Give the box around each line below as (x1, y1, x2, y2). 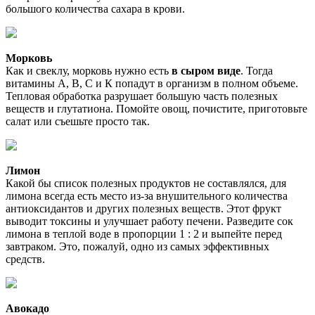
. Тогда (240, 64, 273, 77)
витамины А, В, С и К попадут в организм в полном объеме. (6, 77, 298, 89)
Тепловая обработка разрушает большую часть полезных (6, 89, 278, 102)
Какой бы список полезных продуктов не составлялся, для (6, 176, 286, 189)
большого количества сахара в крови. (6, 2, 185, 15)
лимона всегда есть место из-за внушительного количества (6, 189, 288, 202)
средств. (6, 252, 45, 265)
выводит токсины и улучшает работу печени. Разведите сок (6, 214, 293, 227)
